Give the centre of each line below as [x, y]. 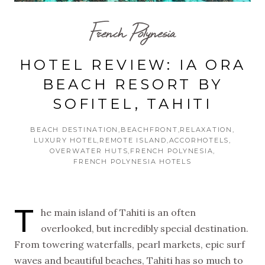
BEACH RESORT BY [132, 84]
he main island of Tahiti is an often [118, 212]
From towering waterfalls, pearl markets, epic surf [130, 244]
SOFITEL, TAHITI [132, 104]
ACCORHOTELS [199, 140]
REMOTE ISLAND [133, 140]
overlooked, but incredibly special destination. [145, 228]
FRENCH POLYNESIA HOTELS [132, 161]
